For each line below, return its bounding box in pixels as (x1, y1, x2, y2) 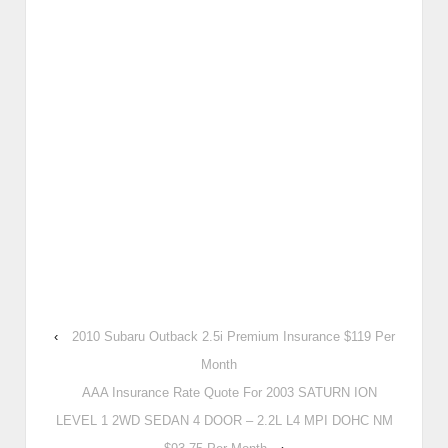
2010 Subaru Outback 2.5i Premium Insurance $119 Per (71, 329, 395, 345)
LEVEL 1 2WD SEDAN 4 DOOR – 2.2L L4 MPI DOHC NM (55, 413, 393, 429)
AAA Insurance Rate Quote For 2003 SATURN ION (81, 385, 377, 401)
